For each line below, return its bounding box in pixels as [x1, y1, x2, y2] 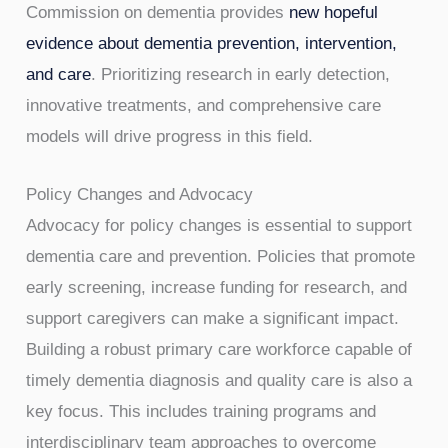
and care [26, 64, 92, 84]
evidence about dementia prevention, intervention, [26, 33, 398, 53]
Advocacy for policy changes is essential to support [26, 215, 413, 235]
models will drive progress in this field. [26, 126, 314, 146]
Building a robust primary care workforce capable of [26, 339, 413, 359]
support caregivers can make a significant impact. [26, 308, 400, 328]
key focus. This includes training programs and [26, 401, 377, 421]
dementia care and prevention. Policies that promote [26, 246, 416, 266]
